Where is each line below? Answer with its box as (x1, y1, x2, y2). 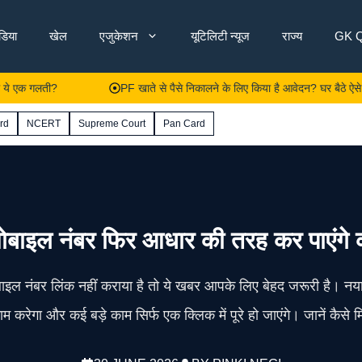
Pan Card (163, 118, 205, 129)
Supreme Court (78, 118, 145, 129)
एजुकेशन (99, 29, 138, 43)
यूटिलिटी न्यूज (191, 29, 250, 43)
